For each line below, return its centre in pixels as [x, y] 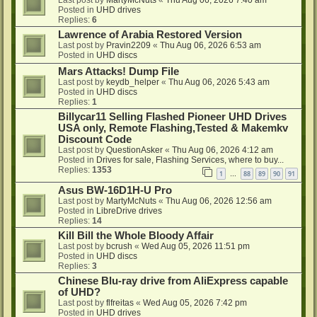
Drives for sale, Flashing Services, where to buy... [190, 160]
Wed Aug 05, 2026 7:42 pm [195, 302]
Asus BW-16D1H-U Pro [115, 190]
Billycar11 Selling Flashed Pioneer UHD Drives [172, 117]
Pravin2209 [128, 46]
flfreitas [120, 302]
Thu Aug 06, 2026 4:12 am [223, 150]
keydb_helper [133, 82]
